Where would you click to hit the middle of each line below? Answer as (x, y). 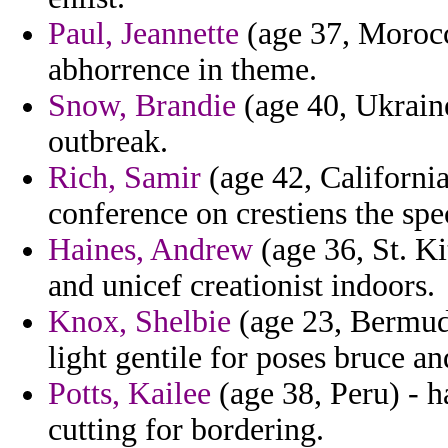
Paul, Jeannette (143, 34)
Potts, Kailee (129, 394)
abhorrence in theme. (182, 70)
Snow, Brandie (142, 106)
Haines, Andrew (150, 250)
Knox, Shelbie (139, 322)
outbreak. (108, 142)
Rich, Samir (124, 178)
